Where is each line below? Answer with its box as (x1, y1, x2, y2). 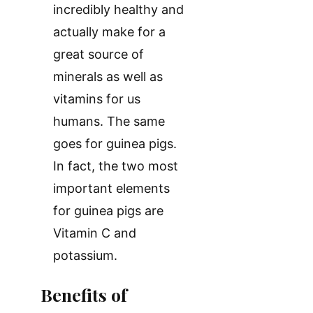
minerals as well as (53, 68, 163, 84)
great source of (53, 46, 144, 61)
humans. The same (53, 113, 165, 129)
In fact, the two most (53, 158, 178, 173)
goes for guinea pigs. (53, 136, 177, 151)
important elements (53, 180, 170, 196)
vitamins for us (53, 91, 140, 106)
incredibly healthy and (53, 1, 184, 17)
